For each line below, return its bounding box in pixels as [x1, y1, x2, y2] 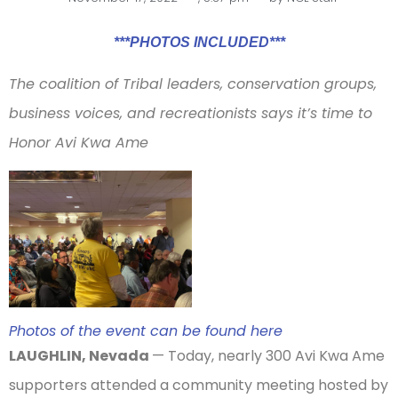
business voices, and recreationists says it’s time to [9, 103, 372, 124]
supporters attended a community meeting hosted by [9, 375, 388, 396]
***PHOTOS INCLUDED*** [113, 35, 285, 50]
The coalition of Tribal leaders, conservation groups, [9, 74, 377, 95]
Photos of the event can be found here [9, 321, 283, 342]
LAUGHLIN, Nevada [9, 346, 152, 367]
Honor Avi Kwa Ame [9, 132, 148, 154]
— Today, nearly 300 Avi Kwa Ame [152, 346, 385, 367]
